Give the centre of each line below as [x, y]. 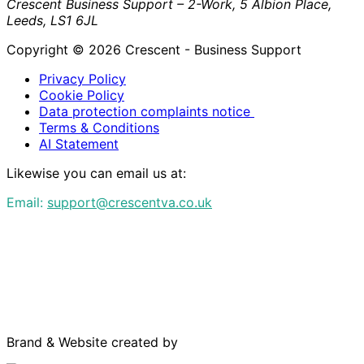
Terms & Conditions [99, 127]
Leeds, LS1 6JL [52, 20]
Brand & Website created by [92, 342]
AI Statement [79, 143]
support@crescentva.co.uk [130, 202]
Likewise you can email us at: [96, 173]
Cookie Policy [82, 95]
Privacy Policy [82, 78]
